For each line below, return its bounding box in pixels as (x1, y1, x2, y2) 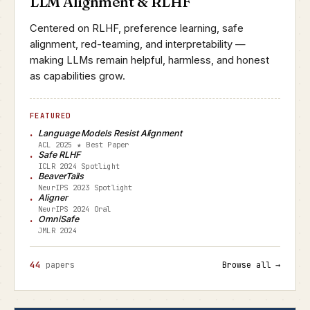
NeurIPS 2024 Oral (38, 204, 111, 214)
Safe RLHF (38, 149, 80, 160)
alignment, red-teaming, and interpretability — (30, 38, 246, 51)
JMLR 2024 (38, 226, 77, 235)
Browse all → (222, 259, 280, 270)
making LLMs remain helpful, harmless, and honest (30, 54, 269, 66)
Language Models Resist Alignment (38, 128, 183, 138)
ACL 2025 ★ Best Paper (38, 140, 129, 149)
